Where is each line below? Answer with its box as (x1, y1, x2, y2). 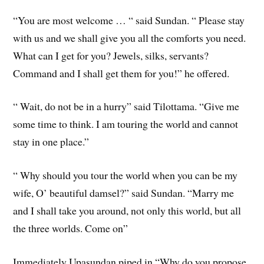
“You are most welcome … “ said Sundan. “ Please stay (13, 12, 245, 27)
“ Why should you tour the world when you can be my (13, 168, 238, 183)
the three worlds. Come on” (13, 221, 128, 236)
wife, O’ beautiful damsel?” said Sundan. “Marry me (13, 186, 235, 200)
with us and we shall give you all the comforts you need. (13, 30, 246, 45)
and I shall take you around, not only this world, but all (13, 203, 242, 218)
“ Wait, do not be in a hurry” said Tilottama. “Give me (13, 99, 240, 114)
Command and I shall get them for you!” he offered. (13, 65, 230, 80)
